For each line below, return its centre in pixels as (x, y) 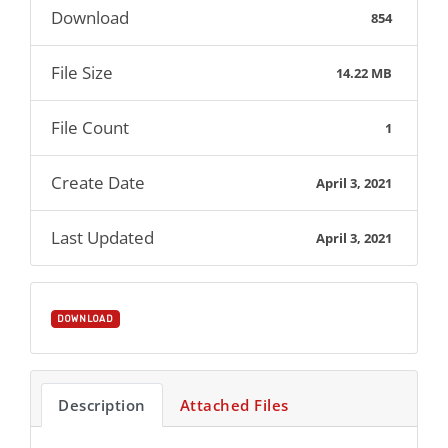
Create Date (98, 182)
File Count (90, 127)
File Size (82, 72)
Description (102, 405)
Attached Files (234, 405)
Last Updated (102, 237)
